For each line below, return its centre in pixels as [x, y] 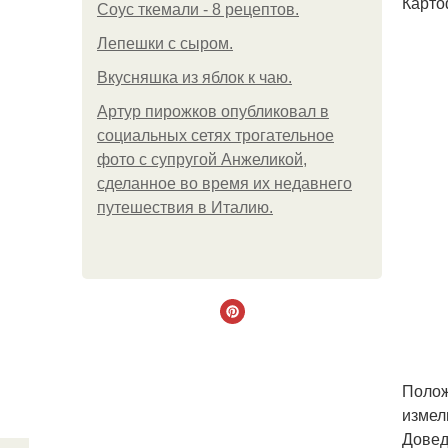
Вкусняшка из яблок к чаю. [194, 77]
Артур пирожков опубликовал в [213, 111]
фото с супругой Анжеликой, [202, 159]
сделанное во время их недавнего [224, 183]
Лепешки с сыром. [165, 43]
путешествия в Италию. [185, 207]
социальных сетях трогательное [215, 135]
